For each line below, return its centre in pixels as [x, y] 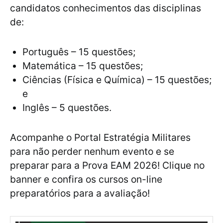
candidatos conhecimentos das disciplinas [106, 8]
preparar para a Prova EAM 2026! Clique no [107, 166]
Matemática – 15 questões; [83, 66]
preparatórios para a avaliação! [80, 193]
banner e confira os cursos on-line [86, 179]
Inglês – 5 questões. [67, 108]
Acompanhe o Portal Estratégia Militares [100, 138]
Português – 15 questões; [79, 52]
